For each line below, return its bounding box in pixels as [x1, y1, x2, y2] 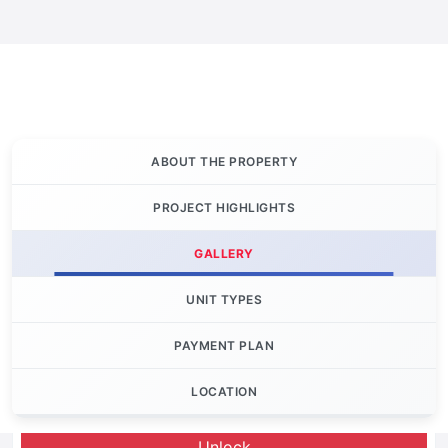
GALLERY [194, 246, 254, 262]
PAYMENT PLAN [174, 338, 274, 354]
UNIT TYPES [186, 292, 262, 308]
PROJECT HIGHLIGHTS [153, 200, 295, 216]
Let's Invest [21, 392, 137, 418]
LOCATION [191, 384, 257, 400]
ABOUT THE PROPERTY [151, 154, 297, 170]
